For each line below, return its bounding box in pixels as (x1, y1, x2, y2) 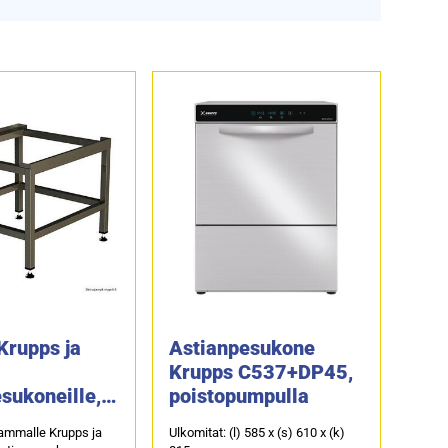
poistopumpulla (168, 383, 309, 408)
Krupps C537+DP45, (168, 359, 353, 384)
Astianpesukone (168, 335, 315, 360)
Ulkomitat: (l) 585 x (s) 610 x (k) (168, 424, 345, 440)
